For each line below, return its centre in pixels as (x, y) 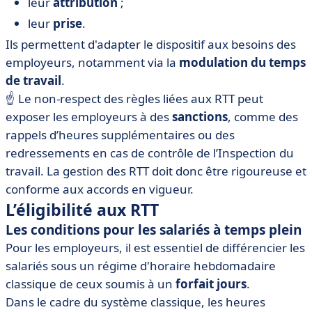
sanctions (200, 117)
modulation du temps (242, 62)
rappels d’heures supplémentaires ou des (120, 135)
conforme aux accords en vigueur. (100, 189)
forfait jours (211, 284)
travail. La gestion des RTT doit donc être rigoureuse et (156, 171)
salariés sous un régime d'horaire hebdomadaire (141, 266)
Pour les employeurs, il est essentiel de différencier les (155, 248)
